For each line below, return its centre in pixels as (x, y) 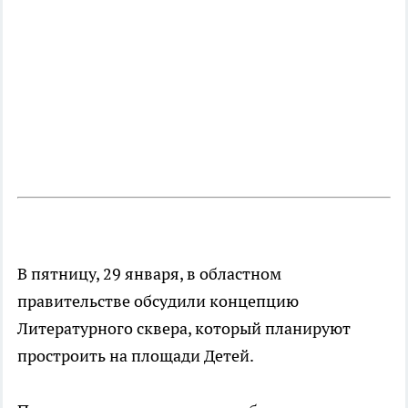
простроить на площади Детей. (136, 355)
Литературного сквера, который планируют (184, 328)
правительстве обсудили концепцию (158, 301)
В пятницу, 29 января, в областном (149, 273)
